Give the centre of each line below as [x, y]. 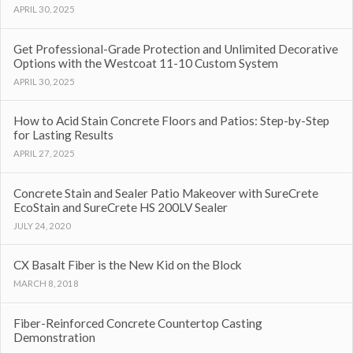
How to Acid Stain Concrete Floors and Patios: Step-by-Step [171, 121]
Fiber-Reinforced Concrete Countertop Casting [137, 323]
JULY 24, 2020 [42, 225]
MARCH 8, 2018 [46, 284]
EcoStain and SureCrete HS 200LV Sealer [120, 207]
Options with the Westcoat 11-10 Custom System [145, 63]
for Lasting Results [63, 135]
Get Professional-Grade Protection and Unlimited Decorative [175, 48]
